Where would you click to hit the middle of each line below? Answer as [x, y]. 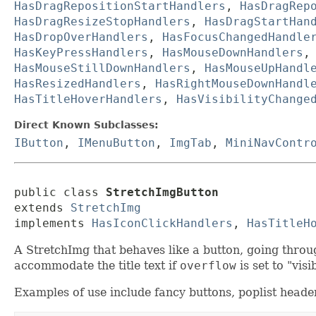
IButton [39, 143]
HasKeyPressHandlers [81, 53]
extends [42, 208]
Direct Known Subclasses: [86, 125]
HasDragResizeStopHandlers [102, 22]
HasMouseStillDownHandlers [102, 68]
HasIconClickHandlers [162, 224]
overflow [208, 266]
